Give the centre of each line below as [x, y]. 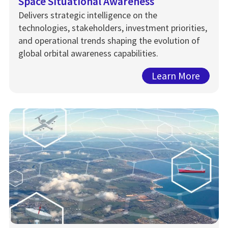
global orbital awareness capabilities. [88, 53]
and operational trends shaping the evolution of [109, 41]
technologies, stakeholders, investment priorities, [113, 28]
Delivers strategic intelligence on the [88, 15]
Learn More [176, 76]
